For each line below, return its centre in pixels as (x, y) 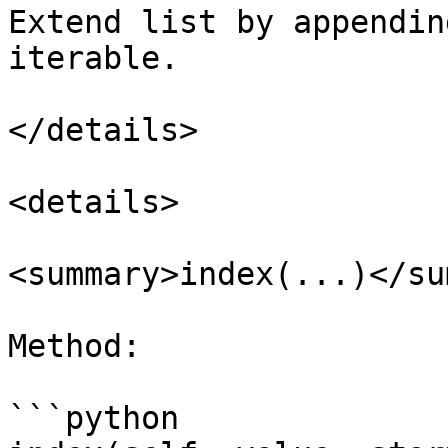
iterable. (93, 58)
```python (93, 418)
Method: (74, 346)
